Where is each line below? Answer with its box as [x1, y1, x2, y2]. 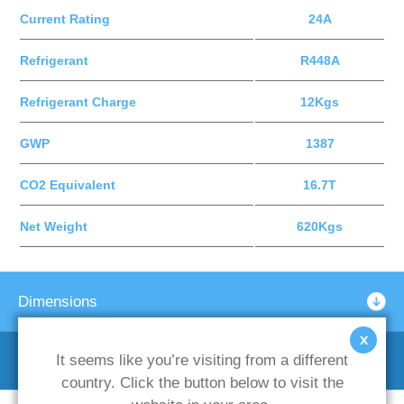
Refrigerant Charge [20, 94, 136, 109]
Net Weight [20, 218, 87, 234]
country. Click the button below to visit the [60, 373, 344, 391]
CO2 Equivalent [20, 177, 115, 192]
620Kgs [297, 218, 343, 234]
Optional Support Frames [18, 352, 187, 370]
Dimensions [18, 292, 97, 310]
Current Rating [20, 11, 110, 26]
